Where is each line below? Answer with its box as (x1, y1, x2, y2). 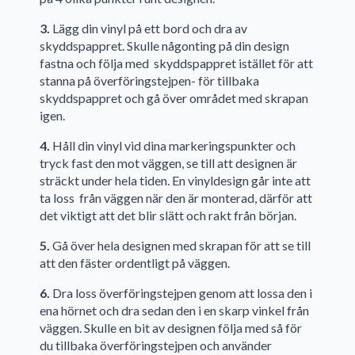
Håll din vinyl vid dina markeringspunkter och (50, 137, 296, 153)
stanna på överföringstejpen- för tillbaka (40, 72, 259, 88)
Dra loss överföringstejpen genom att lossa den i (50, 284, 312, 300)
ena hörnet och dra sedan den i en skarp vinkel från (40, 302, 309, 318)
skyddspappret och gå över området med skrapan (40, 90, 308, 105)
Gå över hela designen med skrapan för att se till (50, 237, 311, 253)
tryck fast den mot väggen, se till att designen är (40, 155, 297, 170)
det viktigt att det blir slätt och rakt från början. (40, 207, 296, 223)
